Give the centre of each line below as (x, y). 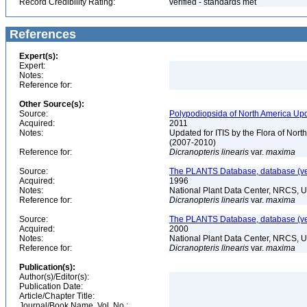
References (41, 34)
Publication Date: (51, 286)
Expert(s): (39, 56)
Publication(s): (47, 267)
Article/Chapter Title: (57, 296)
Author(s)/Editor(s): (54, 277)
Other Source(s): (52, 104)
